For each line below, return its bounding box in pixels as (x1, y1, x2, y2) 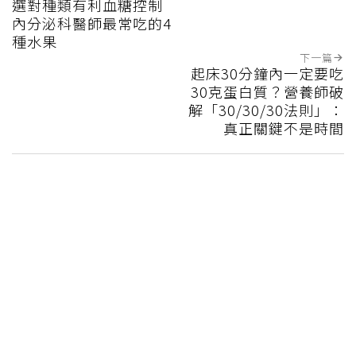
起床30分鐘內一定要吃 (191, 62, 344, 83)
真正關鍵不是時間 (223, 117, 344, 138)
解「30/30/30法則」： (188, 99, 344, 120)
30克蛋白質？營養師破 (191, 80, 344, 102)
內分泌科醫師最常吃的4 (12, 12, 172, 33)
